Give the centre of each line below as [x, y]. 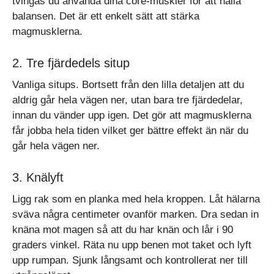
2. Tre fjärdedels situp [71, 63]
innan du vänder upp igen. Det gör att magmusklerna [132, 115]
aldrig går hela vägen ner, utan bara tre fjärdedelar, [128, 100]
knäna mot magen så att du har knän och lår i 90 [123, 229]
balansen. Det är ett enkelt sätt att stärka [106, 16]
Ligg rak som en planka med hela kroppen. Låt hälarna [136, 199]
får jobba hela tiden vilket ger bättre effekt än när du [130, 130]
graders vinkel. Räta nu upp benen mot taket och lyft [132, 245]
